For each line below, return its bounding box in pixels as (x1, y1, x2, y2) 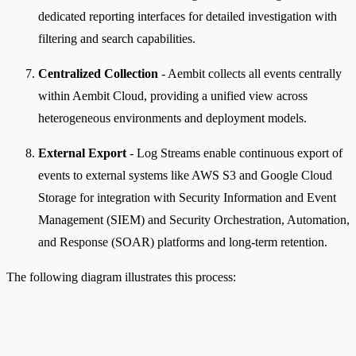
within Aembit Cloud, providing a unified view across (38, 89, 308, 103)
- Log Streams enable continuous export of (126, 146, 342, 161)
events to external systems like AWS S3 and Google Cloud (38, 168, 332, 183)
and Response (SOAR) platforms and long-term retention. (38, 235, 327, 250)
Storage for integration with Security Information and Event (38, 191, 336, 205)
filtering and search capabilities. (38, 32, 195, 46)
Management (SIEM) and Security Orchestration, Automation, (38, 213, 350, 227)
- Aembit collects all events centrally (158, 67, 342, 81)
